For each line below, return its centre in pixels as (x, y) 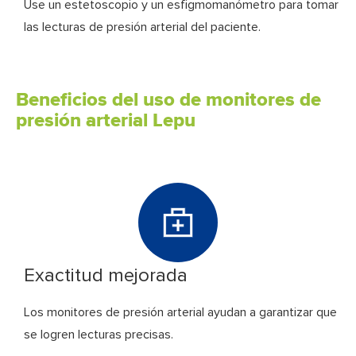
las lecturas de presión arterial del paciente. (142, 27)
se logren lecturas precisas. (99, 335)
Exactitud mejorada (106, 276)
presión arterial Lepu (106, 121)
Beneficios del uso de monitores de (168, 101)
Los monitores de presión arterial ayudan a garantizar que (180, 313)
